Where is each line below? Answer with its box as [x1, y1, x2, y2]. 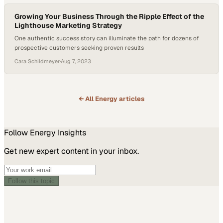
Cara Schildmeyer [14, 58, 60, 65]
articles [117, 95, 144, 103]
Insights [56, 127, 86, 138]
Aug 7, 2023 [61, 58, 91, 65]
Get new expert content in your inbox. [4, 146, 139, 156]
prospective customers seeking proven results [14, 44, 144, 52]
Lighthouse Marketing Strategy [14, 21, 122, 30]
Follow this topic [8, 177, 55, 185]
